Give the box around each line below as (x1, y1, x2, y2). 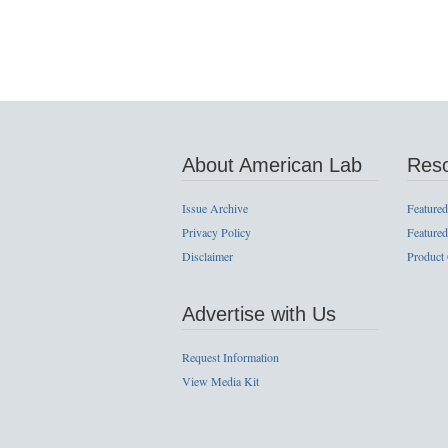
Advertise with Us (182, 302, 336, 325)
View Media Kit (182, 372, 259, 389)
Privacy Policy (182, 223, 251, 240)
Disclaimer (182, 247, 233, 264)
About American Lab (182, 153, 362, 176)
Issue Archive (182, 199, 248, 216)
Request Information (182, 348, 279, 365)
